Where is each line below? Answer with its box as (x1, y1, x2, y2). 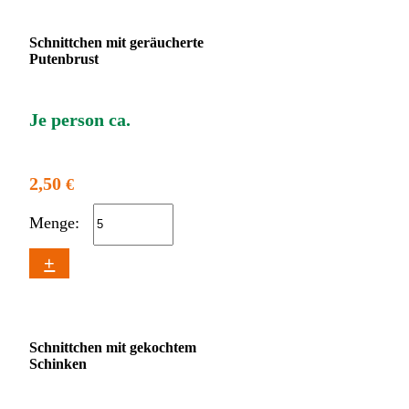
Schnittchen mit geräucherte (29, 34, 204, 50)
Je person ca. (29, 110, 131, 131)
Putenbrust (29, 50, 100, 67)
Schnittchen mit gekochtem (29, 340, 197, 356)
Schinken (29, 356, 88, 372)
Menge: (29, 214, 85, 233)
